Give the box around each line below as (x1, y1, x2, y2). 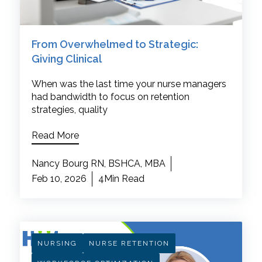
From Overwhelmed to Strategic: (31, 38, 198, 51)
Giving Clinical (31, 53, 102, 65)
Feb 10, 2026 (31, 173, 87, 185)
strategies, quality (31, 104, 108, 116)
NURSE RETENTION (88, 239, 170, 248)
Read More (31, 130, 79, 142)
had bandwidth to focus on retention (31, 91, 189, 103)
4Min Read (98, 173, 144, 185)
